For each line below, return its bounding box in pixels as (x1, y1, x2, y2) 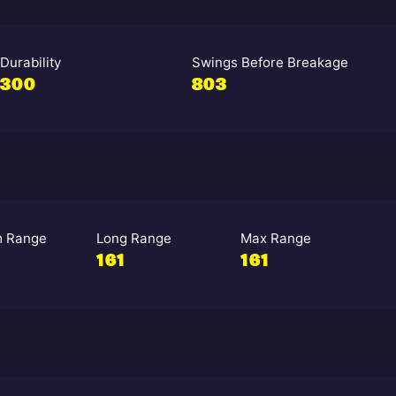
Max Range (240, 230, 311, 247)
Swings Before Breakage (192, 54, 349, 72)
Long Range (95, 230, 171, 247)
